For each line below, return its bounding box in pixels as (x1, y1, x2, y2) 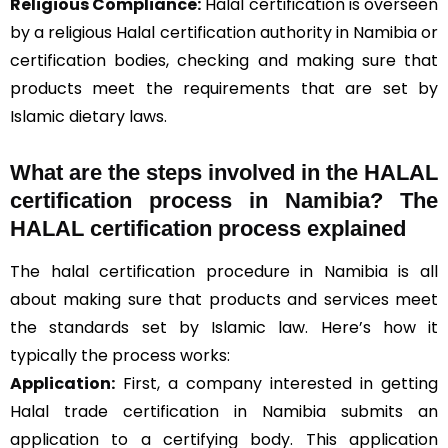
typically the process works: (10, 344, 230, 367)
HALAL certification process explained (10, 216, 406, 241)
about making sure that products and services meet (10, 288, 438, 311)
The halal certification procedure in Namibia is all (10, 260, 438, 283)
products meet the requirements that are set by (10, 77, 438, 100)
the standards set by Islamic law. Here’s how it (10, 316, 438, 339)
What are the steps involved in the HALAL (10, 160, 438, 185)
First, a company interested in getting (115, 372, 438, 395)
